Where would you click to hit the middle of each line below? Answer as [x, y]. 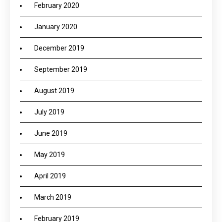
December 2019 [59, 48]
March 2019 [53, 197]
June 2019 [51, 133]
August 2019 [54, 91]
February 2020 [57, 5]
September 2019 [61, 69]
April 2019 [50, 176]
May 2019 [50, 155]
